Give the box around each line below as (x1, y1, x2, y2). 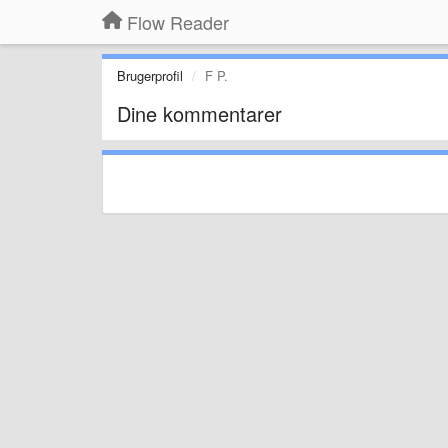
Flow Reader (127, 9, 229, 35)
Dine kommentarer (117, 99, 282, 128)
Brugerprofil (117, 66, 183, 85)
